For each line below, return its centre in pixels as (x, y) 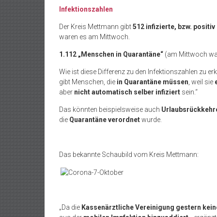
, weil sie (201, 82)
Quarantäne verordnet (105, 120)
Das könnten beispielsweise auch (110, 109)
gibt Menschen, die (88, 82)
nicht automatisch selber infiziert (127, 92)
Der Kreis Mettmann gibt (95, 27)
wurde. (152, 120)
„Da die (70, 207)
